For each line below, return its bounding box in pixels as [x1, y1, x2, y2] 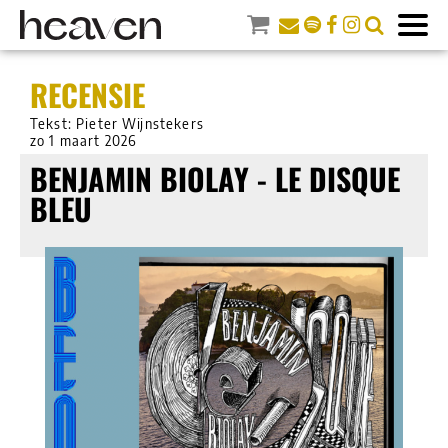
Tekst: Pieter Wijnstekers [30, 114, 204, 132]
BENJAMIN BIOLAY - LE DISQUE [30, 155, 400, 201]
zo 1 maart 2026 [30, 131, 138, 149]
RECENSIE [30, 72, 145, 117]
